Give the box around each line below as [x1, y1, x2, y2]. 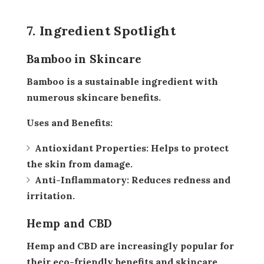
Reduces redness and [129, 174, 230, 186]
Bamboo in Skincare [27, 52, 142, 67]
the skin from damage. [27, 158, 133, 170]
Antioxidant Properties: [35, 142, 148, 154]
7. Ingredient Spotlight [27, 22, 176, 39]
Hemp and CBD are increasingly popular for [27, 240, 35, 252]
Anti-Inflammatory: [35, 174, 129, 186]
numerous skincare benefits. [27, 91, 161, 104]
